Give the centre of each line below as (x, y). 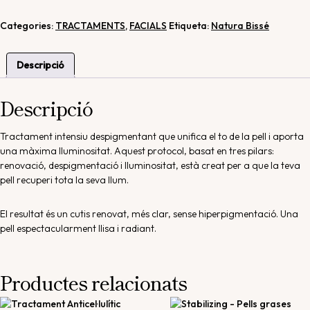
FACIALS (148, 25)
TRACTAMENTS (90, 25)
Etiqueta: (190, 25)
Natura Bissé (240, 25)
